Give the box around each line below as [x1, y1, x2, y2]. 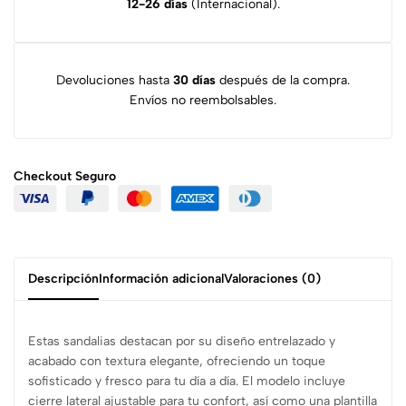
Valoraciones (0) [224, 271, 321, 286]
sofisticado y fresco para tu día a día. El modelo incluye [28, 373, 345, 389]
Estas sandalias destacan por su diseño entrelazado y [28, 333, 335, 349]
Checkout [14, 169, 72, 184]
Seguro [72, 169, 116, 184]
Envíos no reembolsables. [130, 92, 276, 108]
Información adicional [99, 271, 224, 286]
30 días [173, 72, 216, 88]
